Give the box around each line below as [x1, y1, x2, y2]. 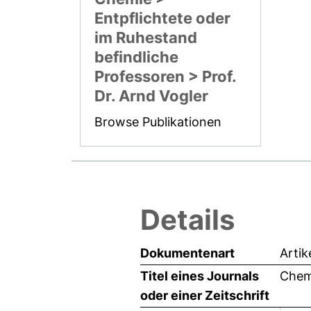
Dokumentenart [140, 246, 235, 261]
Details [140, 203, 235, 237]
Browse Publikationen [94, 115, 222, 130]
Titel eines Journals [140, 269, 259, 284]
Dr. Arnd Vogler [94, 87, 209, 106]
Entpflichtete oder [94, 9, 231, 28]
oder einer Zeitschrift [140, 288, 269, 303]
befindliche [94, 48, 179, 67]
